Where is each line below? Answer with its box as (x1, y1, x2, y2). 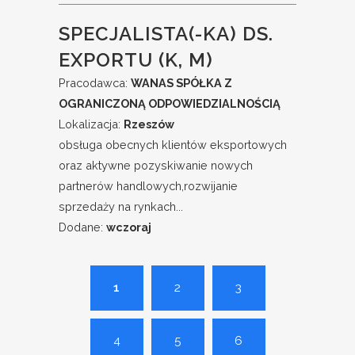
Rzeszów (124, 117, 174, 131)
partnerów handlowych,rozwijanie (59, 179, 238, 193)
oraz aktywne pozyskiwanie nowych (59, 158, 253, 172)
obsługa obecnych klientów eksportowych (59, 138, 287, 151)
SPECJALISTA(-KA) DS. (59, 22, 273, 45)
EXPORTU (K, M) (59, 48, 213, 71)
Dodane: (59, 220, 106, 234)
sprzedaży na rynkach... (59, 200, 183, 213)
